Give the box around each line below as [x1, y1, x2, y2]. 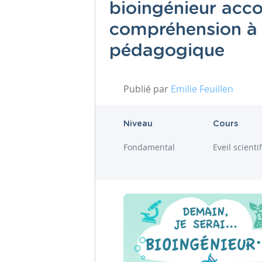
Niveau [123, 119, 153, 128]
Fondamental [123, 141, 175, 153]
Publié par [123, 82, 171, 95]
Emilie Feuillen [171, 82, 233, 95]
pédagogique [109, 42, 225, 60]
